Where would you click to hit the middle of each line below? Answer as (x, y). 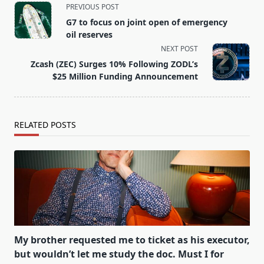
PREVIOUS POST (93, 7)
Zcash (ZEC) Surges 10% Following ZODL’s (114, 64)
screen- (30, 48)
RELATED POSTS (45, 125)
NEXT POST (179, 49)
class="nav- (39, 20)
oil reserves (89, 35)
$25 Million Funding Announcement (125, 77)
